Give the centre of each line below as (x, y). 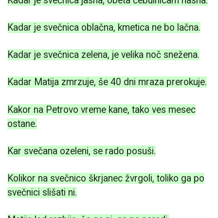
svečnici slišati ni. (42, 192)
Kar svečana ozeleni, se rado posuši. (82, 151)
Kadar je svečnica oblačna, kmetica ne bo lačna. (104, 28)
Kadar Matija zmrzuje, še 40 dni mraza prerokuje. (107, 82)
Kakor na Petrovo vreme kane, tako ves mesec (101, 109)
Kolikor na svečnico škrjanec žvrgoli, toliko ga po (106, 178)
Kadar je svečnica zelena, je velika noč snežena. (103, 55)
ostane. (22, 124)
